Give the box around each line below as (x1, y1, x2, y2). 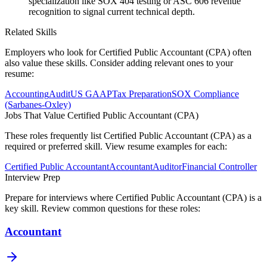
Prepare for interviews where (5, 193, 116, 203)
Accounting (5, 89, 49, 100)
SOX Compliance (172, 89, 239, 100)
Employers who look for (5, 47, 99, 58)
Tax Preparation (112, 89, 172, 100)
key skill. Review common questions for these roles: (5, 203, 200, 214)
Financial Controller (182, 162, 257, 172)
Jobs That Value (5, 110, 67, 121)
